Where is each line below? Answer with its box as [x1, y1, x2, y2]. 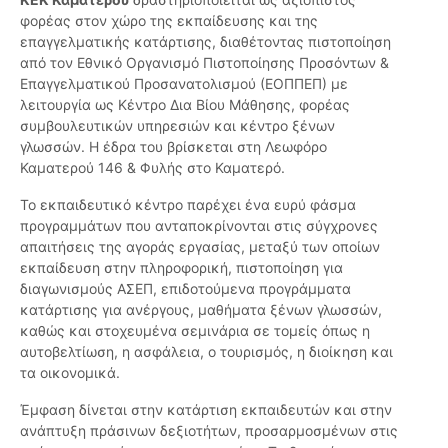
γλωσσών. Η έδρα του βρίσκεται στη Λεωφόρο [20, 138, 327, 156]
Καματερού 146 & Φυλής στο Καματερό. [20, 159, 285, 177]
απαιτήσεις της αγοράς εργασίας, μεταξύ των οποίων [20, 238, 380, 256]
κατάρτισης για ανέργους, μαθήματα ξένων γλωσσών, [20, 301, 382, 319]
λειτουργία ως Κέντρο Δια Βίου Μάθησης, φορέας [20, 96, 350, 114]
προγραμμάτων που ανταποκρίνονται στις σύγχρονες [20, 217, 378, 235]
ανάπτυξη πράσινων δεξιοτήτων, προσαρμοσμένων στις [20, 422, 398, 440]
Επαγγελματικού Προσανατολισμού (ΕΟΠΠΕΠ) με [20, 75, 348, 93]
